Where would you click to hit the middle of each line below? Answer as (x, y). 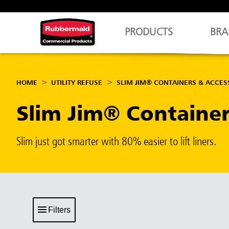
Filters (59, 210)
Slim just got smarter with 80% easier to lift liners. (116, 142)
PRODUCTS (149, 33)
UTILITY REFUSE (77, 83)
